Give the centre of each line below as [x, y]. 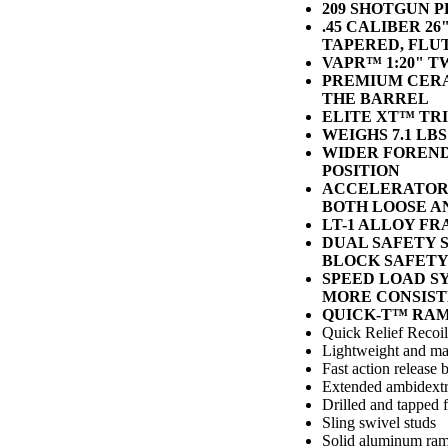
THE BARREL [375, 98]
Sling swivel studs [379, 422]
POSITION [361, 170]
